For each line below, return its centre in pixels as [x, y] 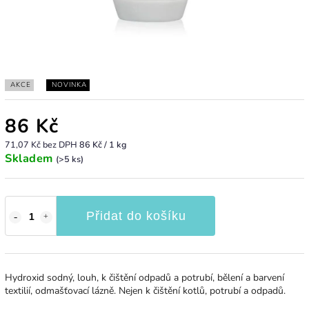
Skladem [30, 158]
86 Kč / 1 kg [103, 144]
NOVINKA [69, 84]
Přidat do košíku [136, 216]
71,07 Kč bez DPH [42, 144]
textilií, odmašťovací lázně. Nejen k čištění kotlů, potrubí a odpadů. [145, 290]
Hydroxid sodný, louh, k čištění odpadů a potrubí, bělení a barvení [144, 277]
